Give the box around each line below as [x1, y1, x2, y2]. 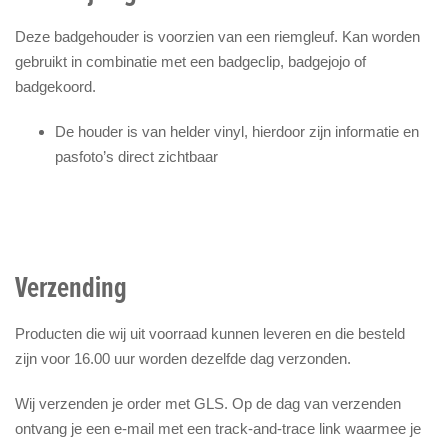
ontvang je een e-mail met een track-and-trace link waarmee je [15, 419, 421, 437]
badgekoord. [15, 77, 96, 95]
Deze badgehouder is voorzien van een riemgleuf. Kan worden [15, 27, 420, 45]
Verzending [15, 264, 127, 308]
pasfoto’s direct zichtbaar [55, 147, 218, 165]
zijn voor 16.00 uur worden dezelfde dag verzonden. [15, 349, 351, 367]
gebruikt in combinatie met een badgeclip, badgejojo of [15, 52, 366, 70]
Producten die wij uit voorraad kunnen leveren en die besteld [15, 324, 405, 342]
